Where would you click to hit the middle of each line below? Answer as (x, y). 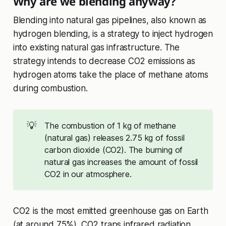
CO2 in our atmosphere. (88, 174)
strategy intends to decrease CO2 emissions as (104, 61)
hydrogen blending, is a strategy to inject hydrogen (113, 34)
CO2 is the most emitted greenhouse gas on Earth (110, 211)
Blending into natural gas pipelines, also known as (110, 20)
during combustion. (50, 88)
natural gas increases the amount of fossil (121, 162)
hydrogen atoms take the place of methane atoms (110, 74)
